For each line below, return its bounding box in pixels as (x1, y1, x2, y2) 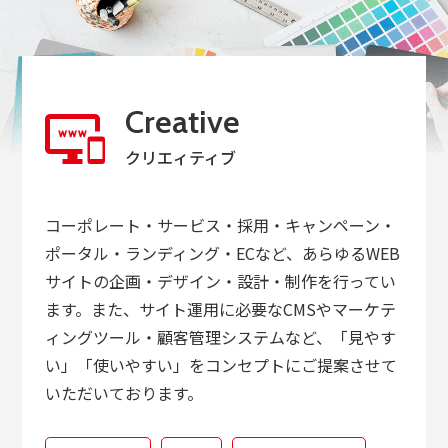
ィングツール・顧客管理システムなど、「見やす (44, 325, 396, 350)
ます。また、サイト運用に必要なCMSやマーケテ (44, 297, 396, 322)
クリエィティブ (124, 145, 236, 170)
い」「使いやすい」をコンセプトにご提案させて (44, 353, 397, 378)
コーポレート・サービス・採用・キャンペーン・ (44, 213, 396, 238)
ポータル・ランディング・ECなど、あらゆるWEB (44, 241, 400, 266)
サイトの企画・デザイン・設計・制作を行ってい (44, 269, 396, 294)
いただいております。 (44, 381, 203, 406)
